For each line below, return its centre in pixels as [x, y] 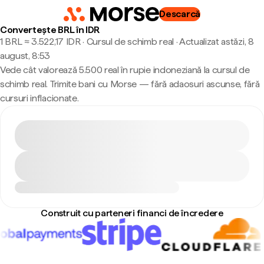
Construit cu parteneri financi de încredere [132, 213]
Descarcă [180, 14]
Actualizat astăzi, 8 [216, 42]
